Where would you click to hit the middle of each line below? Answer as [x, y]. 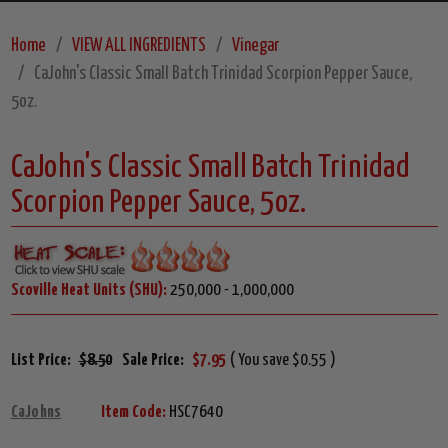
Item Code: [134, 413]
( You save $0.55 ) [282, 361]
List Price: [40, 361]
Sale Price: [152, 361]
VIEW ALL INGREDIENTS [138, 46]
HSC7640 [195, 413]
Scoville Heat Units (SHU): [88, 291]
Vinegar [255, 46]
